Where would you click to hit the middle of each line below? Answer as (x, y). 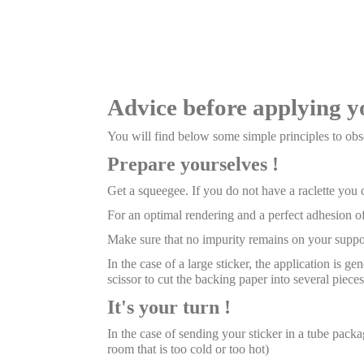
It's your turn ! (169, 307)
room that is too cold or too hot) (188, 349)
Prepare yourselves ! (193, 164)
